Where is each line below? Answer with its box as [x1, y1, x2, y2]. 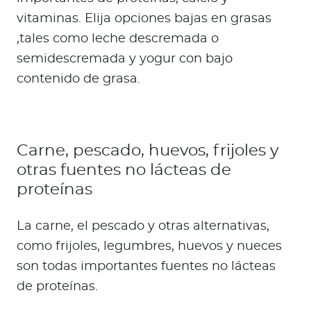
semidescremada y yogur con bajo [17, 53, 233, 66]
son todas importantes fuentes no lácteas [17, 260, 276, 274]
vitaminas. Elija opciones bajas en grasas [17, 12, 271, 26]
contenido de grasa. [17, 73, 140, 86]
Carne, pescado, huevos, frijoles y [17, 142, 278, 160]
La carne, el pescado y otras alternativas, [17, 220, 269, 233]
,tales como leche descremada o [17, 33, 219, 46]
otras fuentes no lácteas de [17, 162, 231, 179]
